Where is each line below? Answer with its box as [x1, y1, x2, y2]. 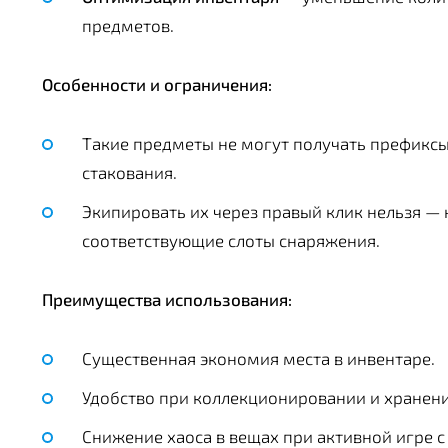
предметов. [82, 15, 174, 36]
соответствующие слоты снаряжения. [82, 230, 380, 251]
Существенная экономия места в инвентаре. [82, 348, 435, 369]
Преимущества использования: [42, 289, 292, 310]
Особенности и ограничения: [42, 74, 272, 95]
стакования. [82, 162, 177, 183]
